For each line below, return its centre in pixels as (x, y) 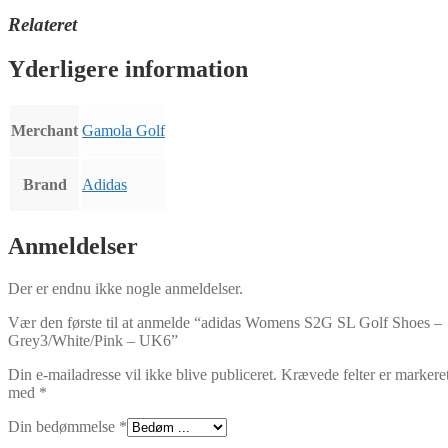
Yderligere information (128, 69)
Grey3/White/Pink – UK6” (93, 341)
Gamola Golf (123, 131)
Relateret (42, 25)
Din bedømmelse (63, 427)
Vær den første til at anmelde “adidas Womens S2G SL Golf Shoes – (225, 323)
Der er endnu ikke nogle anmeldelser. (125, 289)
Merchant (44, 131)
